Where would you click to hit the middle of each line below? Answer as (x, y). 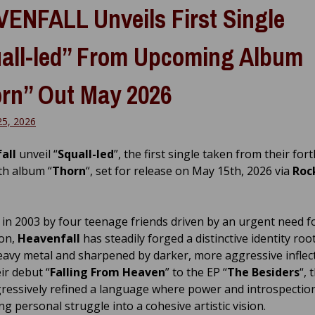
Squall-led (86, 154)
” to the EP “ (196, 272)
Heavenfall (49, 238)
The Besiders (263, 272)
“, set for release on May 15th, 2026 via (189, 171)
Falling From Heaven (108, 272)
